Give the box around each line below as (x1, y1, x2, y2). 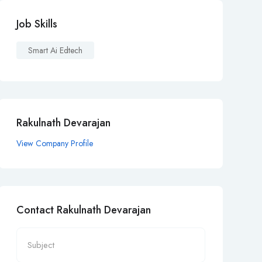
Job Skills (16, 16, 57, 32)
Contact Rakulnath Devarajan (16, 202, 151, 218)
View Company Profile (16, 137, 93, 150)
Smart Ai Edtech (27, 44, 82, 57)
